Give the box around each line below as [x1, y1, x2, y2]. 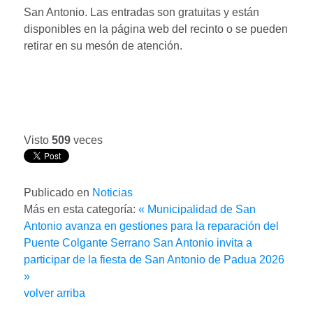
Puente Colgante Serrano [24, 236, 150, 249]
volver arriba [24, 286, 85, 299]
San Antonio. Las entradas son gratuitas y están [24, 6, 259, 19]
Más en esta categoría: [24, 203, 136, 215]
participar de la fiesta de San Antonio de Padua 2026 [24, 253, 284, 265]
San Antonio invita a [153, 236, 252, 249]
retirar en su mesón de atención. [24, 40, 182, 52]
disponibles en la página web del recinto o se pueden [24, 23, 288, 36]
